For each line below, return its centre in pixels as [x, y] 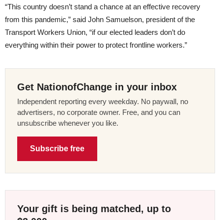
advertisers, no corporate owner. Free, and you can [99, 112]
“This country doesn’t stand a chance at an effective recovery [103, 7]
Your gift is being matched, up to [94, 209]
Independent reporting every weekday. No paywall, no [103, 102]
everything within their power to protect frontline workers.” [96, 45]
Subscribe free [57, 149]
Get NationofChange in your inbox [97, 87]
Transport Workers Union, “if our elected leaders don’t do [95, 32]
